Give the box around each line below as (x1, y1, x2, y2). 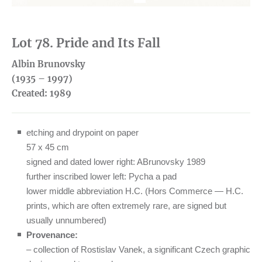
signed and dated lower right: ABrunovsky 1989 (26, 157, 205, 167)
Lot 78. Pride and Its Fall (12, 35, 160, 51)
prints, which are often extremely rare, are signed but (26, 201, 226, 211)
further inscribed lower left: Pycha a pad (26, 171, 177, 182)
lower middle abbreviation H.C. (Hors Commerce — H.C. (26, 186, 243, 196)
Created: (12, 88, 50, 99)
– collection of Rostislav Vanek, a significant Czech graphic (26, 244, 250, 255)
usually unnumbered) (26, 215, 106, 226)
